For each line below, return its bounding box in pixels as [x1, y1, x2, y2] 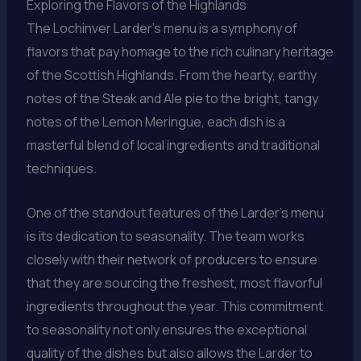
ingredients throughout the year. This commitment [26, 297, 323, 315]
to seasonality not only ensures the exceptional [26, 320, 307, 338]
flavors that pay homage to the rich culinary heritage [26, 43, 334, 61]
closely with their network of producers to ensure [26, 250, 317, 268]
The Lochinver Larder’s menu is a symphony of [26, 19, 297, 38]
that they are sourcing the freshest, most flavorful [26, 273, 322, 292]
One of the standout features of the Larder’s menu [26, 203, 324, 222]
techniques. [26, 160, 97, 178]
